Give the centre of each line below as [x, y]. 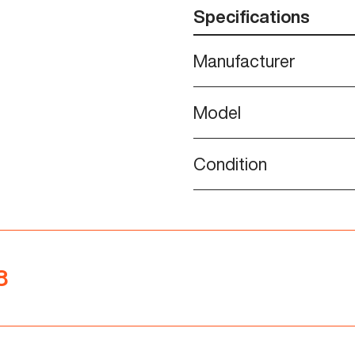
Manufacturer [244, 61]
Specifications [252, 16]
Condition [230, 164]
